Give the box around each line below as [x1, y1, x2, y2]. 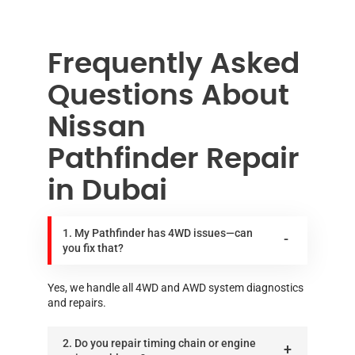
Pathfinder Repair [48, 144, 300, 174]
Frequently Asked [48, 49, 300, 78]
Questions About [48, 81, 289, 110]
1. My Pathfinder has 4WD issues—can [63, 226, 253, 239]
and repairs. [48, 296, 106, 309]
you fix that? [63, 241, 124, 254]
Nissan [48, 113, 146, 142]
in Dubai [48, 176, 167, 205]
